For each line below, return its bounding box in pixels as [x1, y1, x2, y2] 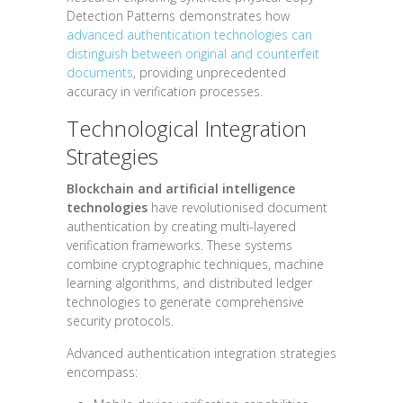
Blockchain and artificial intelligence [67, 180, 295, 198]
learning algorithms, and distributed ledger [67, 274, 312, 292]
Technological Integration [67, 113, 307, 144]
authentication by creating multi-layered [67, 218, 296, 236]
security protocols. [67, 312, 174, 330]
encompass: [67, 363, 138, 381]
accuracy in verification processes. [67, 83, 263, 101]
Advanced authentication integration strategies [67, 345, 336, 363]
